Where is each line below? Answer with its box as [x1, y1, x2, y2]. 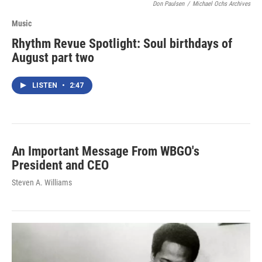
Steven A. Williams [12, 177, 72, 187]
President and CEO [12, 157, 109, 173]
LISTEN [32, 81, 59, 89]
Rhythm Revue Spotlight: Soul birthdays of [12, 36, 232, 51]
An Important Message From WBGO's [12, 143, 199, 158]
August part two [12, 50, 94, 65]
